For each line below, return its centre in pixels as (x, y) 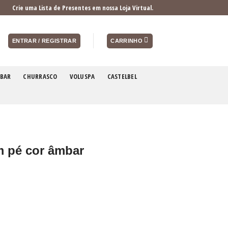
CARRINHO (127, 40)
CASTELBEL (122, 76)
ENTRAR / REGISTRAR (44, 40)
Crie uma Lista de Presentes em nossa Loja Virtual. (83, 8)
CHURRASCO (40, 76)
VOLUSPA (82, 76)
